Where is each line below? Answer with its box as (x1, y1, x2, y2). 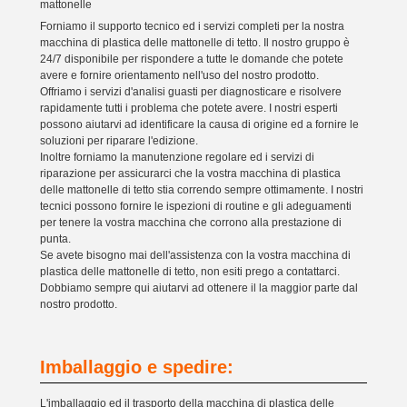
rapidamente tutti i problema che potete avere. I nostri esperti (40, 102, 338, 114)
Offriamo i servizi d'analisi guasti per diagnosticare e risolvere (40, 85, 342, 98)
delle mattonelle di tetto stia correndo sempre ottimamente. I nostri (40, 184, 363, 196)
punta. (40, 233, 71, 245)
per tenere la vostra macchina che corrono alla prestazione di (40, 216, 342, 229)
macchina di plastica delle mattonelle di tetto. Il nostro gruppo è (40, 36, 350, 49)
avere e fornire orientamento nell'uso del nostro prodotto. (40, 69, 319, 82)
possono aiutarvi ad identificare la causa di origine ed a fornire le (40, 118, 359, 131)
